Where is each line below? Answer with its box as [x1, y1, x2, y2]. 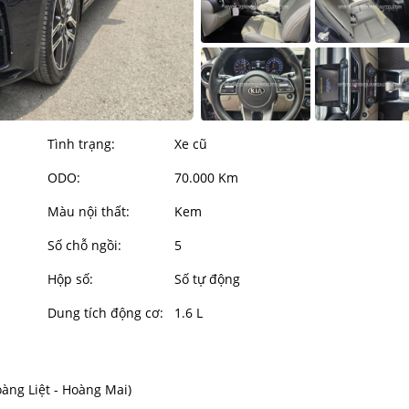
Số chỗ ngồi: [47, 236, 122, 255]
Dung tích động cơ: [47, 304, 164, 322]
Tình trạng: [47, 135, 116, 153]
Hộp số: [47, 270, 94, 288]
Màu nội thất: [47, 203, 131, 221]
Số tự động [174, 270, 241, 288]
